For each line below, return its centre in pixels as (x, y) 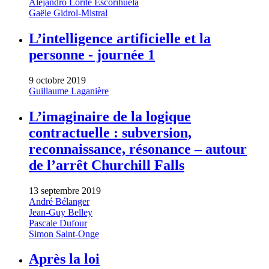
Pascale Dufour (58, 223)
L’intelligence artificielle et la (120, 38)
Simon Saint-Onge (64, 234)
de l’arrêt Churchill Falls (107, 165)
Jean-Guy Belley (61, 212)
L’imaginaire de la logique (110, 116)
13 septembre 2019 (65, 190)
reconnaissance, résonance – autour (138, 149)
